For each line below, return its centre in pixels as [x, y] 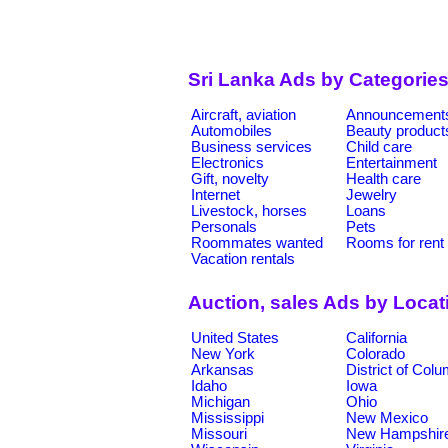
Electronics [227, 162]
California [376, 337]
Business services [251, 146]
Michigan [220, 401]
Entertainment [391, 162]
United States [235, 337]
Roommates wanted [257, 242]
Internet [215, 194]
